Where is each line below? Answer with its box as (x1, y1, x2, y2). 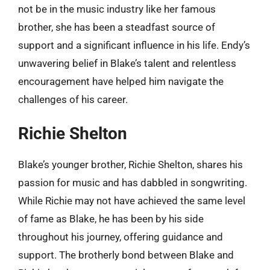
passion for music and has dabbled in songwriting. (18, 177, 247, 189)
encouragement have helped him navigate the (18, 75, 224, 87)
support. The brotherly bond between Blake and (18, 249, 234, 261)
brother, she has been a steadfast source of (18, 20, 215, 33)
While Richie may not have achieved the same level (18, 195, 245, 207)
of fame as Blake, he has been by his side (18, 213, 204, 225)
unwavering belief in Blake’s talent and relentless (18, 57, 236, 69)
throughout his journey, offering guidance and (18, 231, 223, 243)
